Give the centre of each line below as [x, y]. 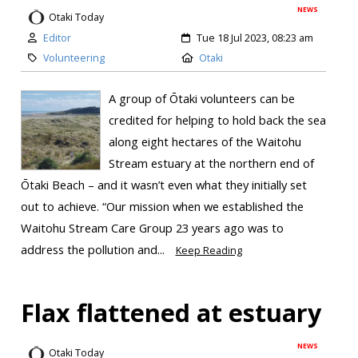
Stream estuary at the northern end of [211, 163]
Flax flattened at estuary [171, 313]
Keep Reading [209, 251]
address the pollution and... [94, 250]
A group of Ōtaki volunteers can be [201, 99]
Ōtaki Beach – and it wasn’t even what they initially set [163, 185]
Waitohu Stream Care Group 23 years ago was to [152, 228]
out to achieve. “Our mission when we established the [162, 207]
